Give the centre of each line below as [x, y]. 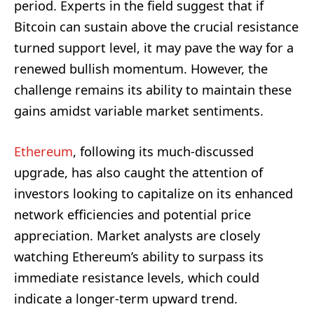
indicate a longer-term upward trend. [126, 299]
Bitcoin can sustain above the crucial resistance [156, 26]
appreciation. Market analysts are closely [137, 235]
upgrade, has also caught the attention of [138, 172]
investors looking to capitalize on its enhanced [153, 193]
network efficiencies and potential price [132, 214]
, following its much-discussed [163, 151]
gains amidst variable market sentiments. [139, 110]
